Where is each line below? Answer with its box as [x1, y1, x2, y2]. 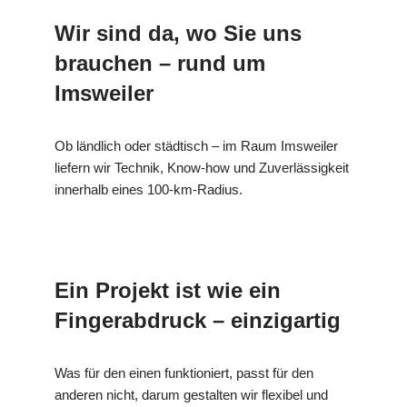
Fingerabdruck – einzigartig [55, 307, 341, 333]
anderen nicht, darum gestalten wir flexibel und [55, 386, 328, 402]
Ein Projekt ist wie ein [55, 277, 281, 303]
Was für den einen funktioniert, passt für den [55, 364, 313, 381]
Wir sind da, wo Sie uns [55, 20, 302, 45]
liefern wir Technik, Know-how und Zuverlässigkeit [55, 159, 349, 175]
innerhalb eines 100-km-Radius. [55, 181, 243, 197]
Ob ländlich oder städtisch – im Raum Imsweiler [55, 137, 338, 154]
